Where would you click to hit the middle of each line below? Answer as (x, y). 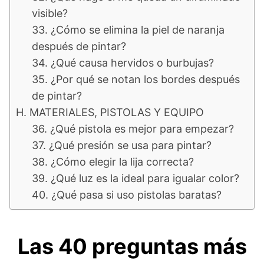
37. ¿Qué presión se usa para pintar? (122, 145)
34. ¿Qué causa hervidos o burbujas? (123, 62)
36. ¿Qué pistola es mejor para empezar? (133, 128)
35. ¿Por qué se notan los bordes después (136, 79)
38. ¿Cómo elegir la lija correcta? (113, 161)
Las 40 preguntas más (132, 246)
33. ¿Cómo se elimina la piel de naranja (128, 29)
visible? (50, 13)
